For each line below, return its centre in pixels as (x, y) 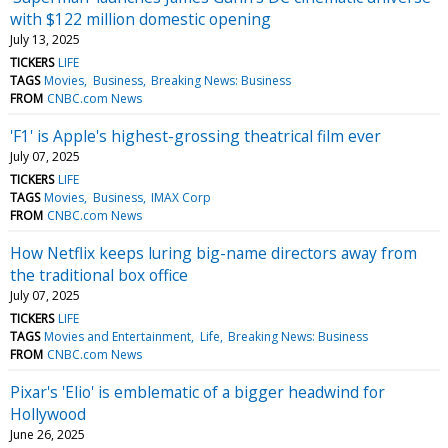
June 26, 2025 (47, 434)
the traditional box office (99, 274)
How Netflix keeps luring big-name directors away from (213, 252)
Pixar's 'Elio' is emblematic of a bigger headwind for (197, 391)
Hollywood (48, 413)
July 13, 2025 (45, 39)
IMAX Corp (180, 197)
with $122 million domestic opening (140, 18)
